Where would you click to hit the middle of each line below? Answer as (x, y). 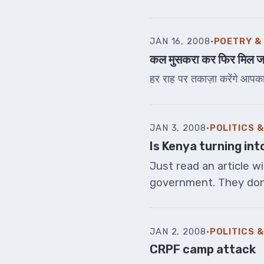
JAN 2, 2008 (178, 231)
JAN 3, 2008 (178, 128)
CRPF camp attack (203, 250)
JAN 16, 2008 (180, 42)
